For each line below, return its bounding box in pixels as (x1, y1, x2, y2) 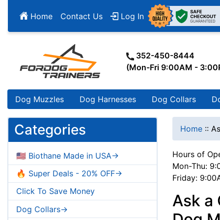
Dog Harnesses (80, 94, 136, 105)
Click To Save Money (16, 186, 95, 196)
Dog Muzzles (15, 94, 64, 105)
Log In (118, 11, 144, 21)
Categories (14, 121, 86, 138)
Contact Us (60, 11, 103, 21)
